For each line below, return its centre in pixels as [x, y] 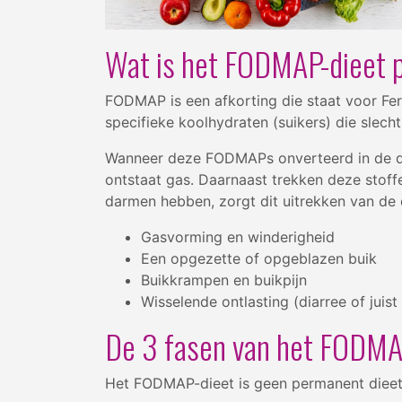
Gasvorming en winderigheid [238, 236]
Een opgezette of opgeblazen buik [259, 258]
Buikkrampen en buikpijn [224, 280]
